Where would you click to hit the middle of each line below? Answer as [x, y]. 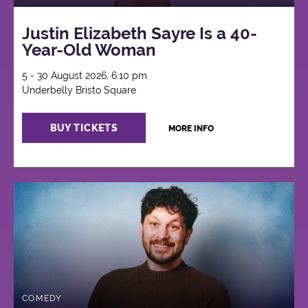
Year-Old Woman [89, 50]
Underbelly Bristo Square [79, 90]
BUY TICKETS [84, 128]
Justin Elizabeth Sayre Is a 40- [140, 34]
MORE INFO [191, 129]
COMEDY [42, 299]
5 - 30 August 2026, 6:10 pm [85, 76]
